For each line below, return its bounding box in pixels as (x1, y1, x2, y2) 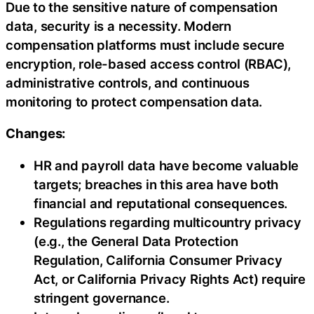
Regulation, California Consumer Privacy (34, 252, 282, 268)
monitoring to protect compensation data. (6, 93, 263, 109)
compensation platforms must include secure (6, 36, 285, 53)
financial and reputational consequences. (34, 195, 288, 211)
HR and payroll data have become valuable (34, 157, 299, 173)
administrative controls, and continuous (6, 74, 250, 90)
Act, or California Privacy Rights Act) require (34, 271, 306, 287)
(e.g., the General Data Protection (34, 233, 238, 249)
